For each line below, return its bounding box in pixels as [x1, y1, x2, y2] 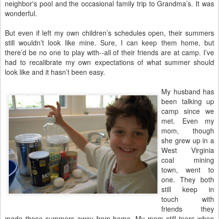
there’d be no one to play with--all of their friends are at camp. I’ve [5, 47, 214, 57]
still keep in [161, 184, 214, 194]
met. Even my [161, 116, 214, 126]
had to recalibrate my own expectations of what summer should [5, 57, 214, 67]
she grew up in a [161, 135, 214, 145]
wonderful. [5, 8, 37, 18]
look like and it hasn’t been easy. [5, 67, 105, 77]
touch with [161, 194, 214, 204]
